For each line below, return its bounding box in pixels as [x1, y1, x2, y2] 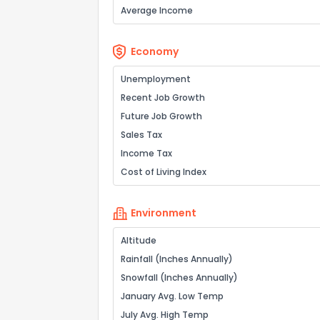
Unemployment [121, 73, 191, 85]
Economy [131, 44, 179, 59]
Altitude [121, 234, 156, 246]
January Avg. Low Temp [121, 290, 224, 302]
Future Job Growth [121, 110, 202, 122]
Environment [131, 206, 196, 220]
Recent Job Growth [121, 91, 205, 104]
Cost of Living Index [121, 166, 206, 178]
